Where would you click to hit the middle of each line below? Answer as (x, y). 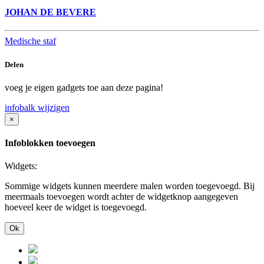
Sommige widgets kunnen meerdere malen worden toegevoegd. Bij (130, 186)
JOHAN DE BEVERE (50, 12)
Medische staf (30, 41)
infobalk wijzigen (37, 107)
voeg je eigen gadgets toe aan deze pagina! (84, 87)
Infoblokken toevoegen (50, 143)
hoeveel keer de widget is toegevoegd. (76, 207)
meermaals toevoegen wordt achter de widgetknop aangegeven (121, 197)
